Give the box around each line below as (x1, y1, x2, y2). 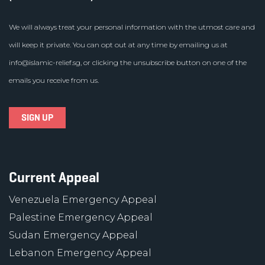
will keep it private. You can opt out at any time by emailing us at (9, 40, 228, 49)
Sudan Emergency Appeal (9, 230, 138, 241)
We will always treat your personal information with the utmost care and (9, 22, 255, 31)
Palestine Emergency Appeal (9, 212, 153, 223)
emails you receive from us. (9, 76, 99, 85)
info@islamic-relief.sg (9, 58, 80, 67)
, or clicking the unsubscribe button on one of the (80, 58, 247, 67)
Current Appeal (9, 169, 99, 186)
